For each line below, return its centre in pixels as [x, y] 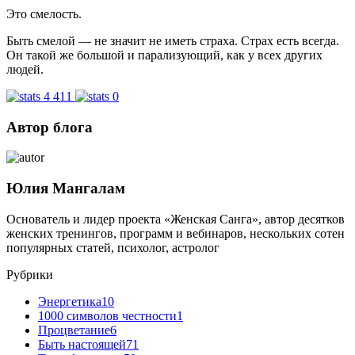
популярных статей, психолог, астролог [113, 247]
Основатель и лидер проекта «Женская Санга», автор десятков [176, 219]
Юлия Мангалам [66, 189]
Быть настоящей [82, 344]
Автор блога [50, 127]
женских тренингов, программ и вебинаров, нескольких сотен [176, 233]
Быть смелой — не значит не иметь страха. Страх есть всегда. [173, 41]
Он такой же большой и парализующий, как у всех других [164, 55]
